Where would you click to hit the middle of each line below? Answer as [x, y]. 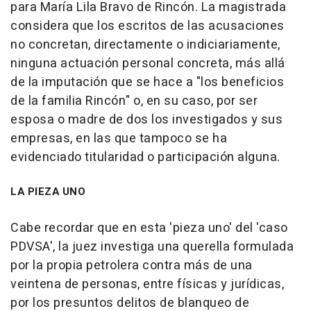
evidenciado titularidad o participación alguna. [145, 158]
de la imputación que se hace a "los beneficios [147, 83]
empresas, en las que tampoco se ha [119, 139]
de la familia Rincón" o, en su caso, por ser [134, 101]
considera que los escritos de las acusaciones [148, 26]
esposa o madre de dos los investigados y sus [146, 120]
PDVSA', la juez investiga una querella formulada [152, 247]
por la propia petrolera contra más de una [132, 266]
